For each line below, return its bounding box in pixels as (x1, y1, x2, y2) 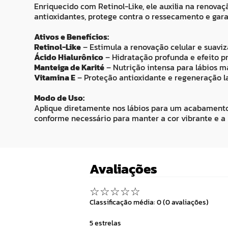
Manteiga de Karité (34, 61, 104, 74)
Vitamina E (34, 71, 75, 84)
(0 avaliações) (163, 197, 209, 207)
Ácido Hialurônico (34, 51, 103, 64)
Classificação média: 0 (90, 197, 161, 207)
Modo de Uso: (34, 92, 84, 104)
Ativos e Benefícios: (34, 31, 109, 43)
